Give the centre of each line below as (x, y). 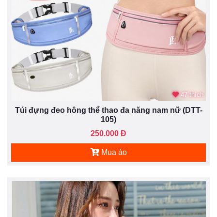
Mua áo (113, 152)
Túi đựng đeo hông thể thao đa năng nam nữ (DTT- (108, 110)
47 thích (191, 95)
